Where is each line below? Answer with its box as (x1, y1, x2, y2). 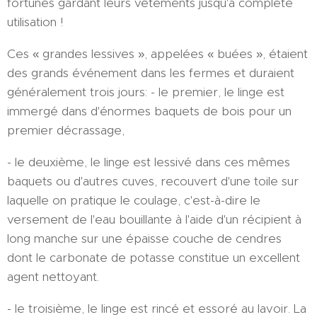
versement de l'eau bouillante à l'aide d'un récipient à (7, 211, 301, 227)
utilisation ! (7, 13, 67, 30)
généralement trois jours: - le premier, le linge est (7, 83, 284, 100)
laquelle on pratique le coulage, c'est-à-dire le (7, 192, 260, 208)
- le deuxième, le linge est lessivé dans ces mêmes (7, 154, 290, 170)
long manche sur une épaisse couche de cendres (7, 230, 282, 246)
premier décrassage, (7, 122, 128, 138)
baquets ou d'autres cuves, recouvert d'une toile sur (7, 173, 299, 189)
